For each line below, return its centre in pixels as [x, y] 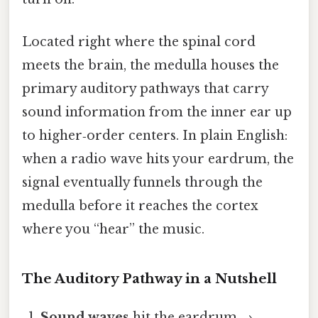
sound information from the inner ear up [157, 112]
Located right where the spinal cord [139, 42]
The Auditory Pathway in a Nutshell [149, 279]
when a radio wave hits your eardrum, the [158, 159]
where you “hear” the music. [113, 229]
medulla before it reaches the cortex [140, 205]
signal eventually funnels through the [142, 182]
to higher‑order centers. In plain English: [155, 135]
